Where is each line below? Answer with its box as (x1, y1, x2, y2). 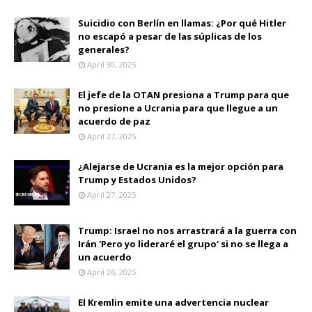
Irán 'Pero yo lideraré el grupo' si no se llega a (78, 237, 288, 250)
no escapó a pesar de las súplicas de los (78, 29, 262, 42)
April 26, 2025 (87, 266, 136, 277)
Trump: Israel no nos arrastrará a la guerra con (78, 224, 297, 237)
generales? (78, 42, 130, 56)
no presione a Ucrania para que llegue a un (78, 101, 278, 114)
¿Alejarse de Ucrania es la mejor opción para (78, 159, 283, 173)
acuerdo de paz (78, 114, 150, 127)
